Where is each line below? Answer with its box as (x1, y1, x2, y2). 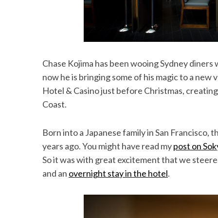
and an (42, 168, 69, 179)
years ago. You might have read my (42, 141, 173, 151)
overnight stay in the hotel (69, 168, 168, 179)
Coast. (42, 99, 67, 109)
